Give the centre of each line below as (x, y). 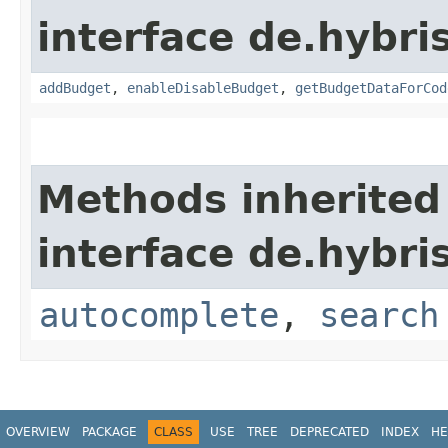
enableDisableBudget (203, 87)
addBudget (75, 87)
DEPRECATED (329, 431)
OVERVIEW (38, 431)
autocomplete (159, 314)
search (379, 314)
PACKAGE (109, 431)
